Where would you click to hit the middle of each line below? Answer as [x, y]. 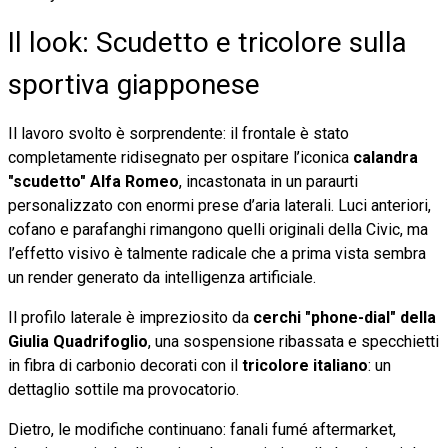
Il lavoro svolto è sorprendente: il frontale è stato [178, 133]
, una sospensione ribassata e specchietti [293, 341]
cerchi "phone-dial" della [344, 317]
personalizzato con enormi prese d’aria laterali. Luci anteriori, [219, 205]
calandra [385, 157]
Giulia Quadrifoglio [78, 341]
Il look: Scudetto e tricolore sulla [207, 42]
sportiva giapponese [134, 84]
